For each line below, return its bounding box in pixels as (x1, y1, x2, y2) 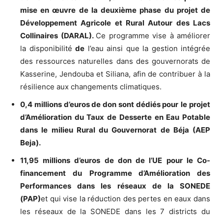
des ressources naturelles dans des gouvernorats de (20, 56, 210, 66)
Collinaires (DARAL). (20, 31, 96, 41)
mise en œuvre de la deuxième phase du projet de (20, 5, 210, 15)
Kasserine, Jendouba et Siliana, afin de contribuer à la (20, 69, 210, 79)
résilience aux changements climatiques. (20, 82, 162, 92)
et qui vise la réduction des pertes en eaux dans (41, 194, 210, 204)
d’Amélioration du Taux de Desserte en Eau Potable (20, 112, 210, 122)
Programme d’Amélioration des (89, 168, 210, 178)
